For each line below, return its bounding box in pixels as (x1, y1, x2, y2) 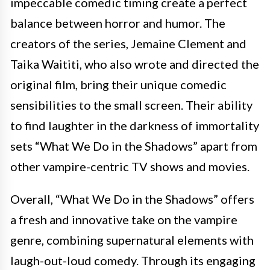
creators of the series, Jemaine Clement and (10, 36, 246, 51)
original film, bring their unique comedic (10, 77, 227, 92)
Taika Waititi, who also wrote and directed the (10, 57, 259, 71)
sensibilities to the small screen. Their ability (10, 98, 253, 112)
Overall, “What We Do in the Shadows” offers (10, 192, 254, 206)
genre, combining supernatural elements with (10, 233, 254, 247)
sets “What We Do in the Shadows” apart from (10, 139, 257, 153)
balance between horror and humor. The (10, 16, 225, 30)
